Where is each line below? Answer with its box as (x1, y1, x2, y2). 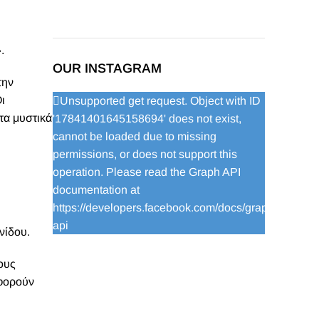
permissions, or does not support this (53, 148, 237, 160)
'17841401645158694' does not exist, (53, 113, 241, 125)
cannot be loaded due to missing (53, 130, 216, 142)
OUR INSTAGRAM (53, 61, 162, 75)
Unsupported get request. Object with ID (60, 95, 261, 107)
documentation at (53, 184, 140, 196)
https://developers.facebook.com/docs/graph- (53, 202, 278, 214)
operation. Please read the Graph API (53, 166, 241, 178)
